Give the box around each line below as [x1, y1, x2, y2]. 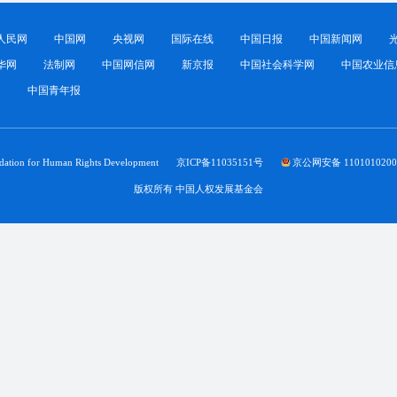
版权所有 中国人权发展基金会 [133, 183, 263, 194]
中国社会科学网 [239, 58, 315, 72]
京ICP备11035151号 [175, 156, 263, 167]
